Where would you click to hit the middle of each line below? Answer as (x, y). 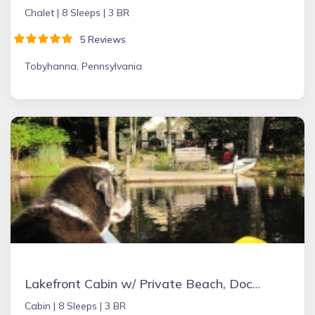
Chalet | (43, 13)
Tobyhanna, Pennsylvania (83, 66)
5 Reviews (100, 39)
